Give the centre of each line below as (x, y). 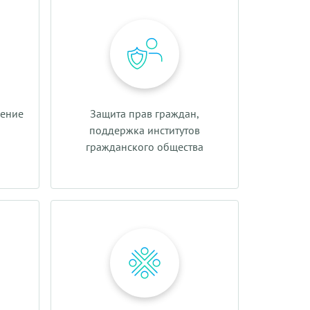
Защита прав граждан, (144, 113)
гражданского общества (144, 147)
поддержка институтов (144, 130)
